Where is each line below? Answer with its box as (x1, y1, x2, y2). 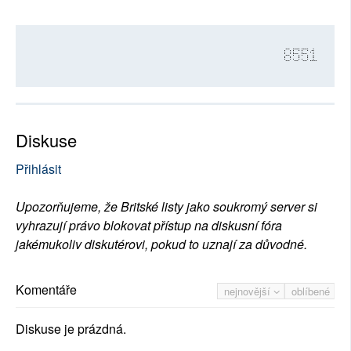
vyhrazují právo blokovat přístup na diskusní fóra (16, 216, 282, 235)
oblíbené (291, 284, 330, 299)
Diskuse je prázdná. (16, 320, 126, 338)
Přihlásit (16, 160, 61, 179)
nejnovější (224, 284, 273, 299)
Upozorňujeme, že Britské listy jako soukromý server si (16, 197, 317, 216)
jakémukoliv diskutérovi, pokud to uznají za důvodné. (16, 235, 307, 254)
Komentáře (16, 280, 77, 299)
